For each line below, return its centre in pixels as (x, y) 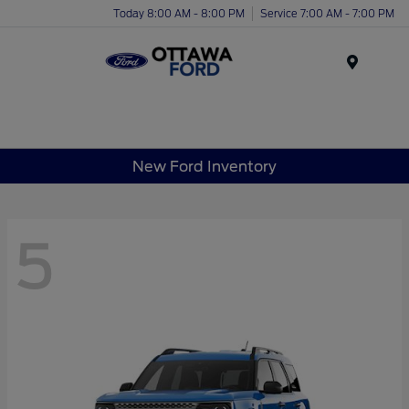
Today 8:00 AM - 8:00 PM (179, 13)
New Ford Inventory (204, 166)
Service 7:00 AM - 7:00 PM (327, 13)
